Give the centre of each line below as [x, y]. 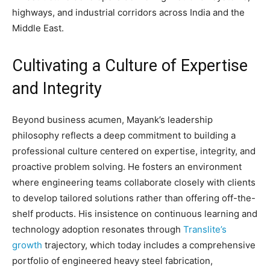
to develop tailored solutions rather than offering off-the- [134, 198]
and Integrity [57, 88]
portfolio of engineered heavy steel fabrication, [112, 260]
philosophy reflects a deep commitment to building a [124, 135]
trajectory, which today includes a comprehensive [149, 245]
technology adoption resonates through [98, 229]
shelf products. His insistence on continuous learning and [135, 213]
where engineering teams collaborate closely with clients [134, 182]
